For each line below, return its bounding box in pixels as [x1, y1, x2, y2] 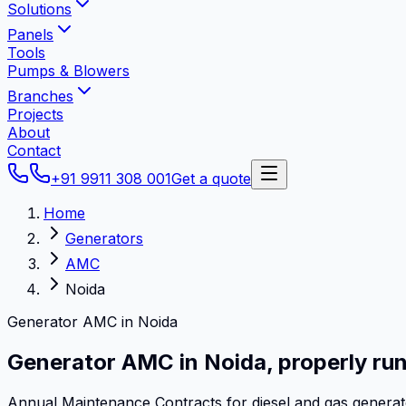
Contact [7, 141, 61, 159]
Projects [7, 105, 63, 123]
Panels [7, 25, 53, 43]
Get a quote [171, 169, 251, 188]
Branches [7, 87, 73, 105]
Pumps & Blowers [7, 62, 130, 80]
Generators [65, 229, 143, 247]
